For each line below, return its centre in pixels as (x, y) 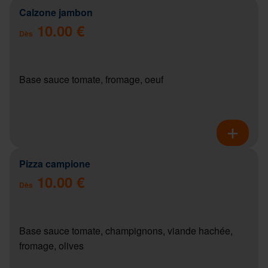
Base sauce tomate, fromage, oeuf (91, 79)
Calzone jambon (56, 12)
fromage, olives (51, 245)
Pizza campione (55, 163)
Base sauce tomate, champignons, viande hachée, (126, 230)
